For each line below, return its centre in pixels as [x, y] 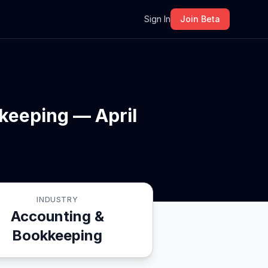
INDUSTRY [57, 200]
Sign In [157, 19]
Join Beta [200, 19]
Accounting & [57, 216]
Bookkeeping [57, 235]
